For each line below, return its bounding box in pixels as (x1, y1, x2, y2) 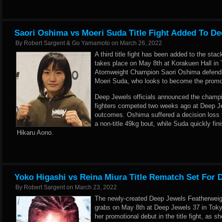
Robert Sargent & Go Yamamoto (24, 40, 110, 47)
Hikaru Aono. (17, 129, 54, 136)
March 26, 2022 (120, 40, 162, 47)
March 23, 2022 (75, 184, 117, 191)
